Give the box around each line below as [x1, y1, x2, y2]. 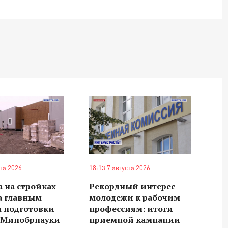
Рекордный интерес [89, 180, 175, 192]
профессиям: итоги [89, 203, 173, 214]
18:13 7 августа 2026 [89, 163, 150, 172]
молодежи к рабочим [89, 191, 180, 203]
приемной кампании [89, 214, 180, 225]
